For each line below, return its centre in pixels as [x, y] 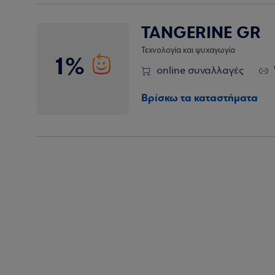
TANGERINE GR [201, 33]
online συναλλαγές [200, 71]
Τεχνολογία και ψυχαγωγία [188, 51]
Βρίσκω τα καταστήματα [199, 98]
